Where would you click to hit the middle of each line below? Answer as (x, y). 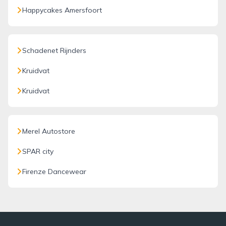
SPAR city (38, 151)
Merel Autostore (49, 131)
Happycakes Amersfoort (62, 10)
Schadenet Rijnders (54, 50)
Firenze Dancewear (54, 172)
